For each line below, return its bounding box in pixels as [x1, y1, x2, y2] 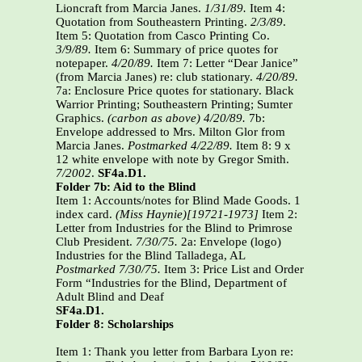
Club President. [56, 235, 136, 249]
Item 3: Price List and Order [164, 263, 304, 276]
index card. [56, 208, 116, 221]
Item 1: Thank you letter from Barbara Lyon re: [56, 345, 293, 359]
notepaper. [56, 57, 112, 70]
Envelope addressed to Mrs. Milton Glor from [56, 125, 285, 139]
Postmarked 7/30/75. [56, 263, 164, 276]
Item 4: [246, 2, 285, 15]
